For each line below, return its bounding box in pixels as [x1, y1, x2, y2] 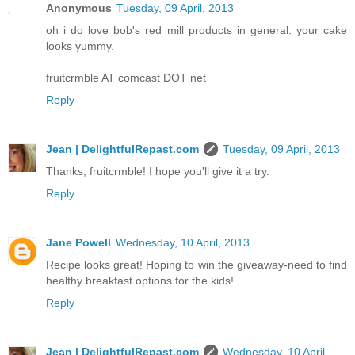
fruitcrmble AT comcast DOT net [46, 71, 206, 85]
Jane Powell [46, 236, 111, 250]
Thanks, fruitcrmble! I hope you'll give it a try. [46, 165, 269, 178]
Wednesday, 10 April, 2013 [116, 236, 250, 250]
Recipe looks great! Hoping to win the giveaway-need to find [46, 258, 347, 272]
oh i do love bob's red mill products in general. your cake [46, 24, 347, 37]
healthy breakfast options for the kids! [46, 274, 234, 288]
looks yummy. [46, 40, 114, 53]
